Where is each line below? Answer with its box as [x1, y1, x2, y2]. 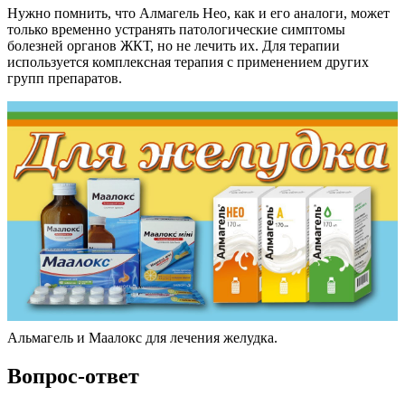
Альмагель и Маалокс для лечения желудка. [7, 330, 278, 346]
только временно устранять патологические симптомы [7, 22, 345, 38]
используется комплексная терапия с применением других [7, 54, 369, 71]
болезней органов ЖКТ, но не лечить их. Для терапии [7, 38, 340, 54]
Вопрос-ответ [7, 364, 139, 389]
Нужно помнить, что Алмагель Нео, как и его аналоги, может [7, 5, 390, 22]
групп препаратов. [7, 71, 122, 87]
